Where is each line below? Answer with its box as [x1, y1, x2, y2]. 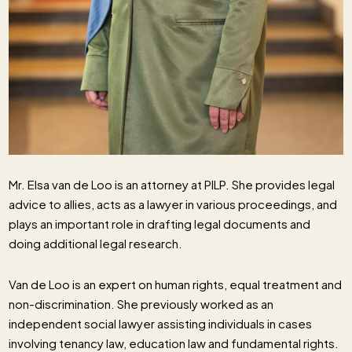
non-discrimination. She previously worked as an [9, 296, 274, 312]
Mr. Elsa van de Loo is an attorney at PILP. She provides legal [9, 177, 335, 192]
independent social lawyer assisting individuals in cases [9, 316, 313, 332]
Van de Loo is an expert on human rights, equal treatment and [9, 277, 343, 292]
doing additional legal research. [9, 236, 183, 251]
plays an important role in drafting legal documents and [9, 216, 311, 232]
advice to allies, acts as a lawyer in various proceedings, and [9, 196, 338, 212]
